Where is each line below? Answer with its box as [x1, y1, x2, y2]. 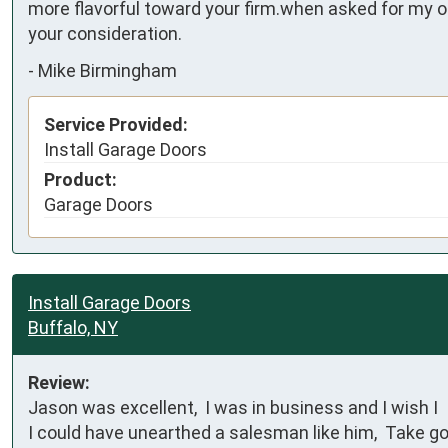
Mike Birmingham [38, 60, 177, 81]
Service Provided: [44, 113, 188, 135]
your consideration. [28, 22, 182, 44]
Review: [28, 371, 90, 393]
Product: [44, 168, 117, 190]
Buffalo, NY [28, 316, 118, 338]
